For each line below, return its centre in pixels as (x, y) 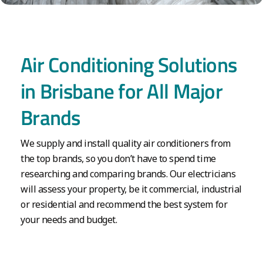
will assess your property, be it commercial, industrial (131, 189)
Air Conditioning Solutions (129, 64)
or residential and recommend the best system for (124, 204)
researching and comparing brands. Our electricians (128, 173)
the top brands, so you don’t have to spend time (118, 158)
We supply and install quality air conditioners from (126, 143)
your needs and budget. (69, 219)
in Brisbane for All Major (122, 91)
